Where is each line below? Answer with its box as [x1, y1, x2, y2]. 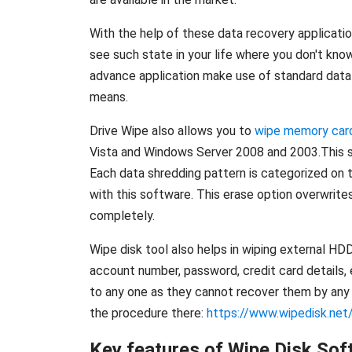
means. [90, 89, 128, 104]
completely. [90, 207, 155, 223]
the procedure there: [90, 305, 207, 321]
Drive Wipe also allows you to [90, 123, 255, 138]
